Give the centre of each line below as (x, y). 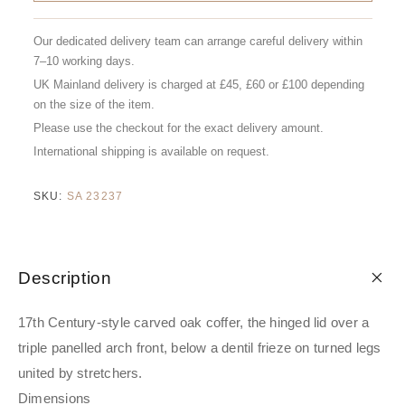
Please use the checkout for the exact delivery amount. (178, 128)
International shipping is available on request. (151, 152)
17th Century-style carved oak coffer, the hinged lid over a (194, 323)
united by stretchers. (80, 373)
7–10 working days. (84, 61)
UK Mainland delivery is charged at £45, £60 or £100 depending (198, 85)
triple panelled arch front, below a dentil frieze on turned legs (200, 348)
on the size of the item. (94, 105)
